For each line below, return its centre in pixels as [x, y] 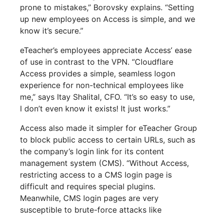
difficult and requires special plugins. [88, 187]
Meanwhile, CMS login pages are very [90, 198]
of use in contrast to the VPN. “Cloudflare [97, 62]
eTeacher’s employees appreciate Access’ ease [106, 50]
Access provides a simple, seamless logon [98, 74]
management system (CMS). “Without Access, [105, 163]
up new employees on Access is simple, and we [108, 19]
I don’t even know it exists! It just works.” [95, 109]
